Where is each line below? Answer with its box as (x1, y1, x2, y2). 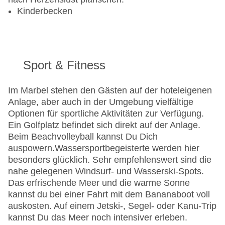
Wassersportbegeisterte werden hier (55, 143, 199, 154)
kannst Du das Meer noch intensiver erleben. (8, 212, 187, 223)
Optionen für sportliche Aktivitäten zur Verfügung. (8, 108, 204, 119)
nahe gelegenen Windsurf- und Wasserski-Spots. (8, 166, 204, 177)
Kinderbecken (17, 6, 72, 17)
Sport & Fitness (23, 58, 105, 72)
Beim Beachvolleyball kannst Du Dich (8, 132, 158, 142)
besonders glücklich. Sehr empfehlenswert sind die (8, 155, 211, 165)
